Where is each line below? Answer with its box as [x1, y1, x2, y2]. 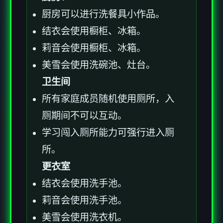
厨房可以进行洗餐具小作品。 [42, 9, 165, 20]
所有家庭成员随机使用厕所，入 [42, 94, 174, 105]
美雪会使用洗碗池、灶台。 [42, 60, 155, 71]
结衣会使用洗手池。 [42, 178, 127, 189]
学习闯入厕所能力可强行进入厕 [42, 127, 174, 138]
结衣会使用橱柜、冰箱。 [42, 26, 146, 37]
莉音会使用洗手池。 [42, 195, 127, 206]
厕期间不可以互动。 [42, 111, 127, 121]
